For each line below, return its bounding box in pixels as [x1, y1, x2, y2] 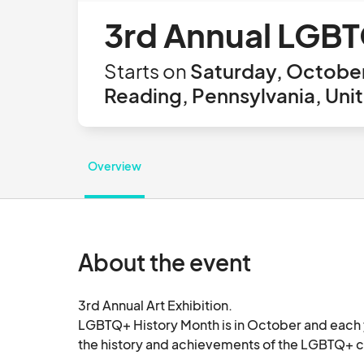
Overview [88, 158, 141, 174]
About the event [78, 248, 251, 277]
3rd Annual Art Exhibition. [78, 297, 232, 314]
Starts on [104, 58, 187, 83]
